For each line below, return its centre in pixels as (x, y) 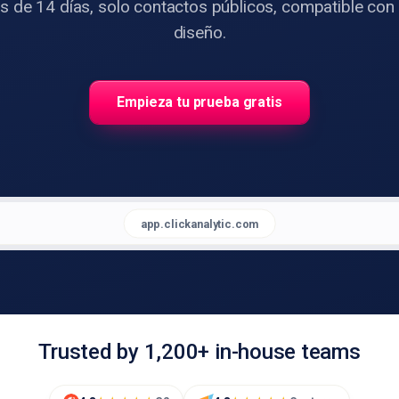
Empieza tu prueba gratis (199, 102)
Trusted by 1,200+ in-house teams (199, 352)
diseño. (199, 33)
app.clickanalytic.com (199, 223)
